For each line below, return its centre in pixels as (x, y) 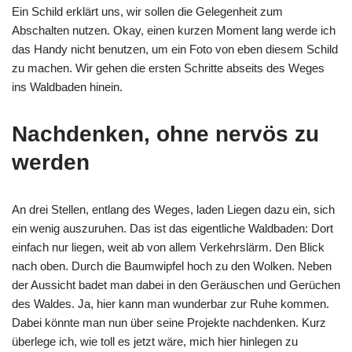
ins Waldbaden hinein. (67, 87)
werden (51, 162)
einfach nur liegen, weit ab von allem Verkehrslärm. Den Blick (168, 247)
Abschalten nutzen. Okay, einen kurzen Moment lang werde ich (174, 30)
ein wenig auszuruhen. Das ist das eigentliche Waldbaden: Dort (172, 228)
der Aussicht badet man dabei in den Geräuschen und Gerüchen (176, 285)
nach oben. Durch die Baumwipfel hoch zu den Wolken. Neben (172, 266)
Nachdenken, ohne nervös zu (165, 134)
